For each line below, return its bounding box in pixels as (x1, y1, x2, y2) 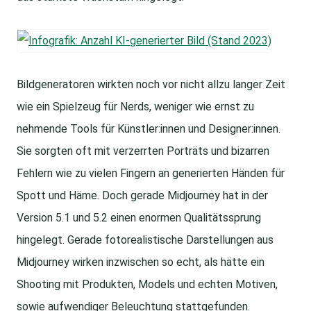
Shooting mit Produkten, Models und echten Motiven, (17, 278, 278, 292)
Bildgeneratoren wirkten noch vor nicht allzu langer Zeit (17, 78, 285, 92)
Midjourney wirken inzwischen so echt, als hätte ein (17, 255, 264, 269)
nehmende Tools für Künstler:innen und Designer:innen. (17, 122, 280, 136)
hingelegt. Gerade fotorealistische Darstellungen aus (17, 233, 274, 247)
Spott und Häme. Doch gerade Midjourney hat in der (17, 189, 268, 203)
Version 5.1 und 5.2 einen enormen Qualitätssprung (17, 211, 261, 225)
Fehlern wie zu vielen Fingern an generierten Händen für (17, 167, 285, 180)
